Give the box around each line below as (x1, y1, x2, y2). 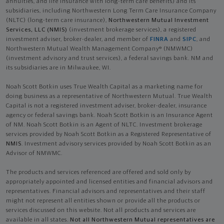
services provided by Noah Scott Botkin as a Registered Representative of (6, 131, 211, 137)
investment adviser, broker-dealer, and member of (6, 36, 150, 42)
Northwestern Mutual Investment (108, 17, 209, 23)
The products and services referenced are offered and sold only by (6, 169, 191, 175)
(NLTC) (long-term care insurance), (6, 17, 108, 23)
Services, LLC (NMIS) (6, 26, 67, 33)
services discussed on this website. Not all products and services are (6, 207, 196, 213)
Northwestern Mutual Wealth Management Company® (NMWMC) (6, 45, 193, 52)
